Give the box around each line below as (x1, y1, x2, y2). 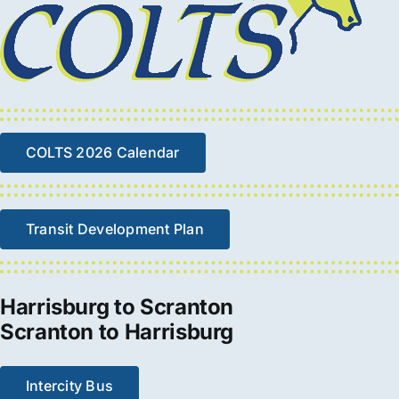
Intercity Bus (25, 377, 114, 395)
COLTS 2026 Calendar (25, 143, 180, 162)
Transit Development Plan (25, 219, 204, 238)
